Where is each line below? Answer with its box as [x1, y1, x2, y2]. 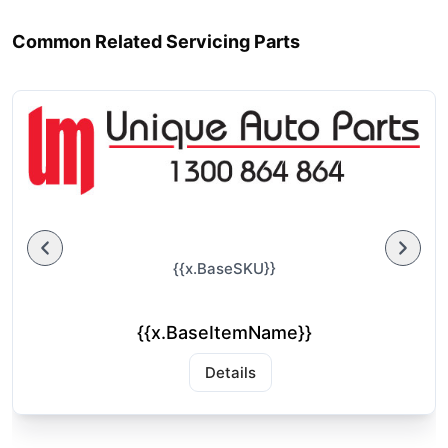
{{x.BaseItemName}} [136, 321, 312, 343]
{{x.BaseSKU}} [172, 258, 276, 278]
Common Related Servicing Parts [12, 30, 300, 52]
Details [204, 362, 256, 382]
